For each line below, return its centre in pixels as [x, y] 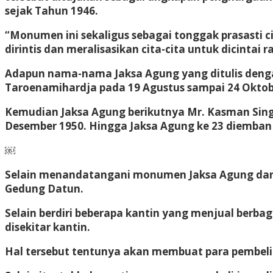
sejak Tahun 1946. [51, 10]
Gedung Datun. [44, 188]
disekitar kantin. [48, 227]
